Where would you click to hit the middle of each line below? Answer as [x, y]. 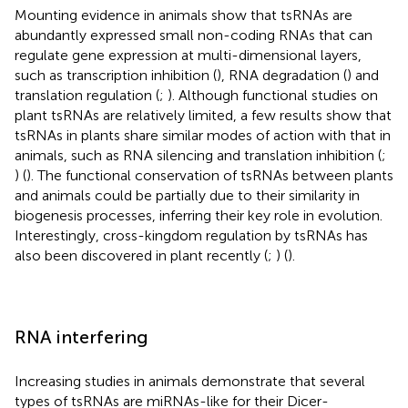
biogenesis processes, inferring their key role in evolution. [199, 215]
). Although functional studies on [273, 95]
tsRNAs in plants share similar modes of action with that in [203, 135]
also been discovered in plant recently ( [141, 255]
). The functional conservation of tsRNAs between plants [210, 175]
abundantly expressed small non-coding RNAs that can [194, 35]
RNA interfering [82, 337]
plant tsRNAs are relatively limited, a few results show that [203, 115]
